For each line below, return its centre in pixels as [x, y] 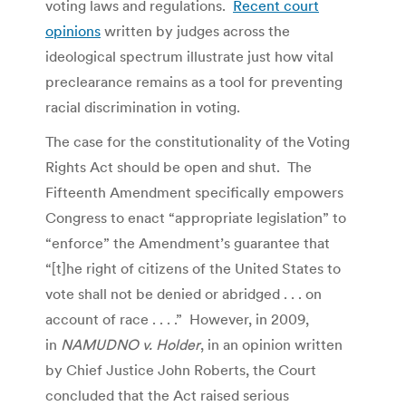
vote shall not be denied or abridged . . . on [184, 293]
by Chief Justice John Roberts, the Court [181, 369]
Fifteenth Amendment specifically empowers [194, 192]
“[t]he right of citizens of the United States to [193, 268]
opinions [73, 30]
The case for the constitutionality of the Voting [198, 141]
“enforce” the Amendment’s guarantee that [188, 242]
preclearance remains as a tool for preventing [194, 81]
